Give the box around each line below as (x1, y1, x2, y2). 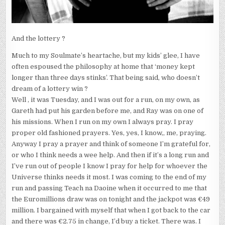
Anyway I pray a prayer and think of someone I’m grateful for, (12, 140, 211, 148)
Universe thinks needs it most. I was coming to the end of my (12, 173, 207, 181)
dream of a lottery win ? (12, 84, 88, 92)
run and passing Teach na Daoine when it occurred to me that (12, 184, 207, 192)
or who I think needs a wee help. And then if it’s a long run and (12, 151, 209, 159)
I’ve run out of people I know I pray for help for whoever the (12, 162, 208, 170)
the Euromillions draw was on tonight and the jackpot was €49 (12, 195, 210, 203)
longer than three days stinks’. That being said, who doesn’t (12, 73, 200, 81)
